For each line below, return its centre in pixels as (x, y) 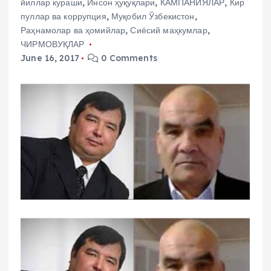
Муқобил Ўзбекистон (153, 17)
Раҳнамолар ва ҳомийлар (73, 31)
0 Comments (128, 58)
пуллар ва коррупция (64, 17)
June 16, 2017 (50, 58)
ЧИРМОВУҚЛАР (53, 44)
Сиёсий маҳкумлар (169, 31)
